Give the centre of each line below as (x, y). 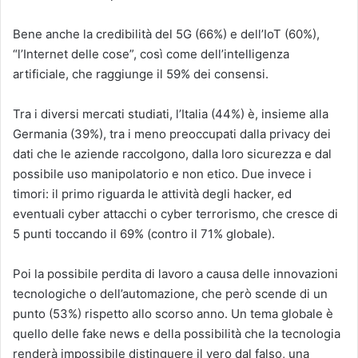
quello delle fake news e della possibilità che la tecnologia (177, 334)
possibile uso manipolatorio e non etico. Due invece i (162, 174)
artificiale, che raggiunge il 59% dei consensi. (141, 74)
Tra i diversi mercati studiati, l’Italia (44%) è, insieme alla (171, 114)
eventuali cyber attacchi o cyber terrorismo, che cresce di (175, 214)
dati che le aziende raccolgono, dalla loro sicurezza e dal (172, 154)
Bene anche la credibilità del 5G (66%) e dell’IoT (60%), (166, 34)
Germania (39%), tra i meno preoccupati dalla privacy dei (172, 134)
